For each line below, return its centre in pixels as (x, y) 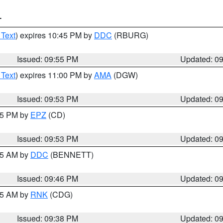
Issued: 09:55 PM (48, 59)
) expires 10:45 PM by (55, 35)
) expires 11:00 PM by (55, 75)
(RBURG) (130, 35)
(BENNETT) (71, 155)
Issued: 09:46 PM (48, 178)
